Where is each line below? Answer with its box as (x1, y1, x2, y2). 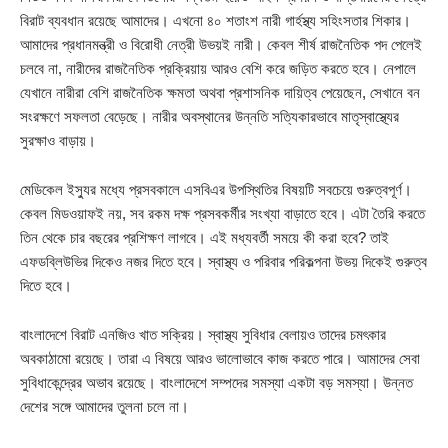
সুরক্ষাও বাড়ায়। (20, 132, 96, 150)
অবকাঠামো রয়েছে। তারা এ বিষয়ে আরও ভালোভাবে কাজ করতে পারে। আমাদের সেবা (20, 350, 420, 368)
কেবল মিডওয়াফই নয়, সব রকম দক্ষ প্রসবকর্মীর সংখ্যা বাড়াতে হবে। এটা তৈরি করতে (20, 205, 425, 223)
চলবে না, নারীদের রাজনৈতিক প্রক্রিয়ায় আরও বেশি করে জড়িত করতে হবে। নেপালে (20, 60, 416, 78)
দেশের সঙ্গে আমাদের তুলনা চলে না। (20, 398, 189, 416)
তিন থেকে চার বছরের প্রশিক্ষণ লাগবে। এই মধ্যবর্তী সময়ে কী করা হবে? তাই (20, 229, 389, 247)
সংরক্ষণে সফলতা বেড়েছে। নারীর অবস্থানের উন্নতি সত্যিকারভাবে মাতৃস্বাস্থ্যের (20, 108, 399, 126)
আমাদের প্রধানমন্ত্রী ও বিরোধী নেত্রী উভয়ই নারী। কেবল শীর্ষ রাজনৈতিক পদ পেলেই (20, 36, 422, 54)
